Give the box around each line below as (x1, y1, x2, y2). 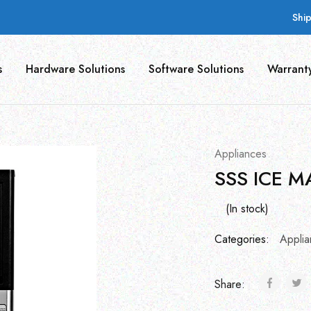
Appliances (214, 146, 267, 162)
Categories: (214, 231, 269, 247)
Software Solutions (149, 61, 244, 77)
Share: (214, 276, 249, 292)
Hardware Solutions (26, 61, 125, 77)
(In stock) (225, 201, 269, 217)
